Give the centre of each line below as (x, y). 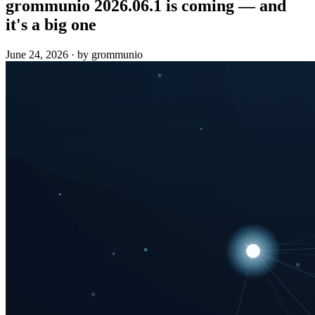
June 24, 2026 (37, 55)
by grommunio (110, 55)
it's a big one (51, 25)
